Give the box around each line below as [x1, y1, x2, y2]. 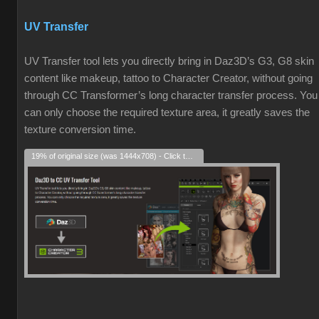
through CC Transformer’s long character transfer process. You [24, 90, 318, 101]
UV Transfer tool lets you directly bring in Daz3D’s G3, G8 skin [24, 56, 314, 67]
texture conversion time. [24, 124, 136, 135]
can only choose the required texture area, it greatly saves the [24, 107, 310, 118]
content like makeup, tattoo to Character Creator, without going [24, 73, 313, 84]
